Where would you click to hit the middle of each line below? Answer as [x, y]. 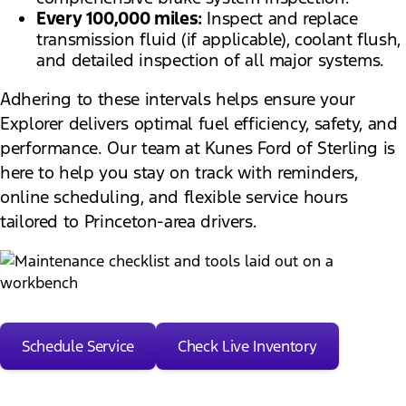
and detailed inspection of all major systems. [210, 60]
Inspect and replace [280, 18]
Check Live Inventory [247, 346]
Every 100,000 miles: [119, 18]
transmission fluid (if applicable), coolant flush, [219, 39]
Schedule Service [78, 346]
